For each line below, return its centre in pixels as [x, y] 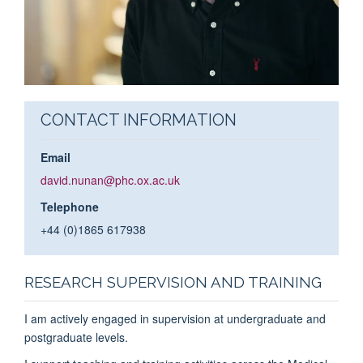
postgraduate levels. [76, 337]
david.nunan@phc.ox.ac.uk [110, 179]
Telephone [69, 206]
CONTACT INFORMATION [138, 120]
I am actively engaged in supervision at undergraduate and [175, 318]
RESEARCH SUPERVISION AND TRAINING [173, 282]
